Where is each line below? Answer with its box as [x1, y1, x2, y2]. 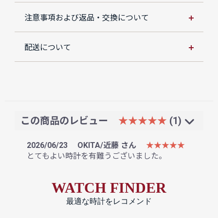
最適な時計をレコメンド [66, 197, 152, 205]
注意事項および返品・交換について [24, 13, 149, 22]
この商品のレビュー [20, 114, 110, 127]
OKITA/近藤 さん [77, 140, 138, 150]
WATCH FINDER [52, 179, 166, 196]
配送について [24, 42, 71, 52]
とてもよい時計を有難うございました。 [27, 151, 166, 161]
